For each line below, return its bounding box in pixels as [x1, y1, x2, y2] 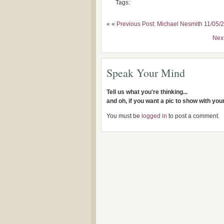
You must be [106, 112, 141, 119]
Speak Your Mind [106, 65, 185, 80]
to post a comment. [167, 112, 219, 119]
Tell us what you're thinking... [106, 88, 187, 95]
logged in [141, 112, 167, 119]
